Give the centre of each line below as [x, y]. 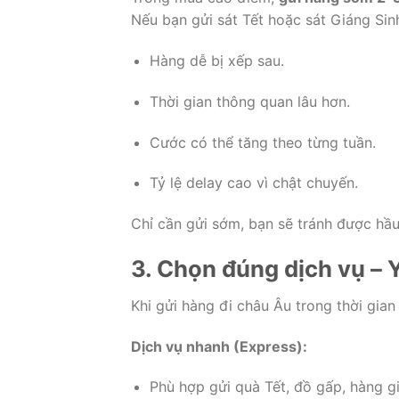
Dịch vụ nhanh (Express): [219, 346]
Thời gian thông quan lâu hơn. [249, 101]
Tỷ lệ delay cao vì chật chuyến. [253, 183]
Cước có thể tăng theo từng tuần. [262, 142]
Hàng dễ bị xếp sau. [216, 60]
